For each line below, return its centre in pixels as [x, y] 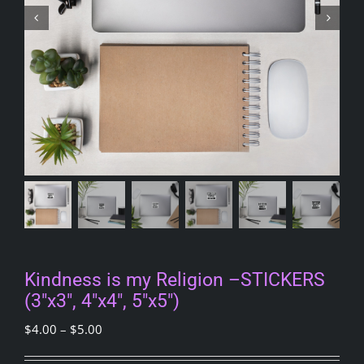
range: [119, 349]
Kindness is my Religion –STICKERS [175, 279]
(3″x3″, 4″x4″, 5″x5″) [102, 301]
